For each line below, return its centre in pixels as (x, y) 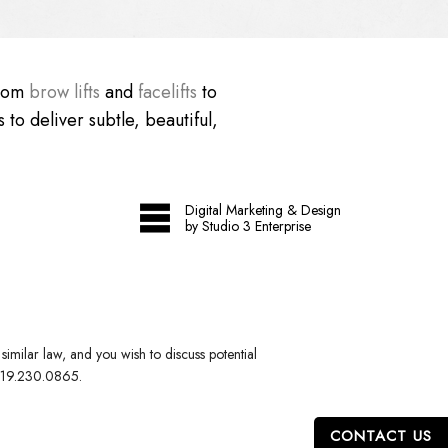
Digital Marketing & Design (263, 210)
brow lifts (64, 91)
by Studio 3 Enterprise (248, 226)
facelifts (167, 91)
